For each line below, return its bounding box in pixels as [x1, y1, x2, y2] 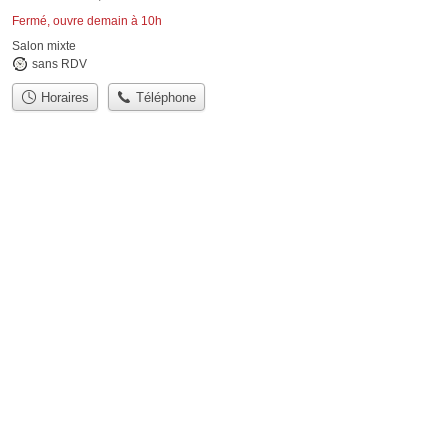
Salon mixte [12, 38, 76, 53]
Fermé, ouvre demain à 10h [12, 13, 162, 28]
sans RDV [32, 56, 87, 71]
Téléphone [132, 90, 197, 106]
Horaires [36, 90, 89, 106]
